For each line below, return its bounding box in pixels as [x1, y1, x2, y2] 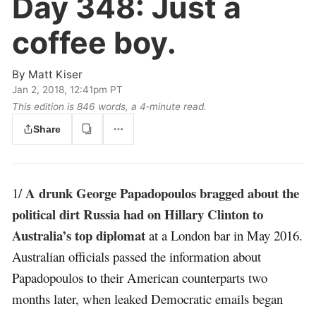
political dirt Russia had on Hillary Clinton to [12, 204, 264, 224]
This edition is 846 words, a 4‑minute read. [12, 101, 207, 113]
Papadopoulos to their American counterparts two [12, 268, 268, 286]
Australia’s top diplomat [12, 225, 146, 245]
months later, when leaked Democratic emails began [12, 289, 284, 308]
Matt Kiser [28, 68, 83, 82]
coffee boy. [12, 24, 177, 61]
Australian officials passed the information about [12, 247, 262, 265]
